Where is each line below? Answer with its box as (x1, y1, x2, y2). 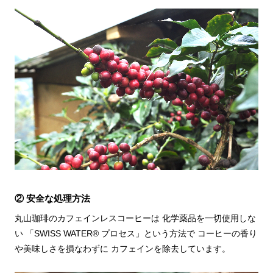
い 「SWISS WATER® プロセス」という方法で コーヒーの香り (14, 229, 257, 239)
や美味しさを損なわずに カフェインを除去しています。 (14, 244, 230, 254)
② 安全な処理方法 (14, 193, 90, 204)
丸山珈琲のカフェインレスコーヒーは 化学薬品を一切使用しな (14, 213, 256, 224)
